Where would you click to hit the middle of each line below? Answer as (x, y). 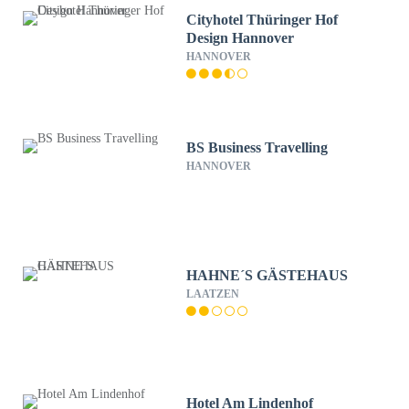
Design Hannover (241, 38)
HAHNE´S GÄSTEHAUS (267, 275)
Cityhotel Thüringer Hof (262, 20)
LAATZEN (213, 294)
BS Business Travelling (257, 147)
